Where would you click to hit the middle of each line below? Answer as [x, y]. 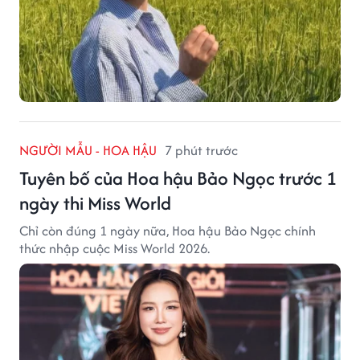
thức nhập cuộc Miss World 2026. [115, 249]
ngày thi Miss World [95, 203]
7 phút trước [201, 151]
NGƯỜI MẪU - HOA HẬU [88, 151]
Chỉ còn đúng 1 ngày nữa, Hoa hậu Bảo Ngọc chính [168, 231]
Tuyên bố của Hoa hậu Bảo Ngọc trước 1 [178, 178]
